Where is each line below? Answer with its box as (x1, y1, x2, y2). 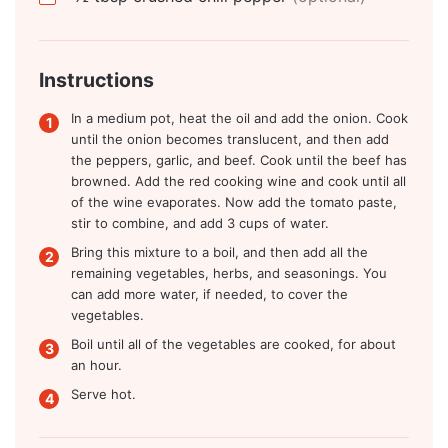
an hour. (71, 356, 122, 373)
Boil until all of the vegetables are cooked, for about (71, 335, 396, 352)
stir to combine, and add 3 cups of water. (71, 214, 329, 231)
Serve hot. (71, 385, 136, 402)
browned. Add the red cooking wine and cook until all (71, 172, 406, 189)
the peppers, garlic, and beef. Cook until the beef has (71, 151, 407, 168)
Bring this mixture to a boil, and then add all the (71, 243, 368, 260)
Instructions (39, 67, 154, 92)
